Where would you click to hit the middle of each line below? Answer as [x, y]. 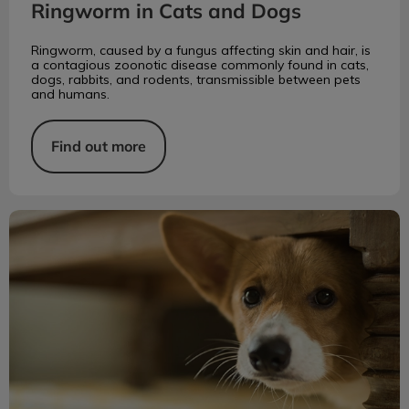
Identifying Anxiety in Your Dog [110, 219]
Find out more [99, 147]
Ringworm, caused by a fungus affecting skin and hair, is [201, 51]
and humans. [70, 94]
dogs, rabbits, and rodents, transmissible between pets [196, 80]
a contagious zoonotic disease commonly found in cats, [200, 65]
